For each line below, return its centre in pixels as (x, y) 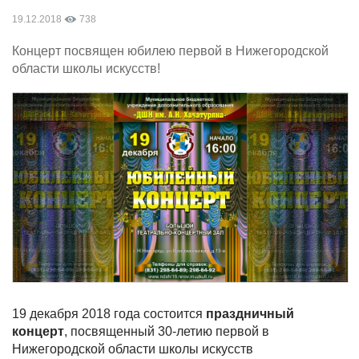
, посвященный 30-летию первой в (167, 331)
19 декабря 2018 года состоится (109, 314)
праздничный (250, 314)
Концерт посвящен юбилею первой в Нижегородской (170, 51)
